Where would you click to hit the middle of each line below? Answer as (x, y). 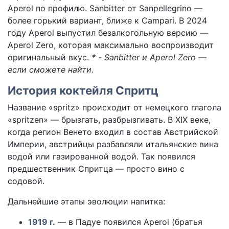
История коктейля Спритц (83, 90)
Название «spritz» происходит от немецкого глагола (114, 108)
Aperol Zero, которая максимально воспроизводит (111, 45)
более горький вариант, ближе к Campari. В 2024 (107, 21)
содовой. (26, 181)
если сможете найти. (51, 70)
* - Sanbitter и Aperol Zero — (149, 58)
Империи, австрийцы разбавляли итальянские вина (113, 144)
